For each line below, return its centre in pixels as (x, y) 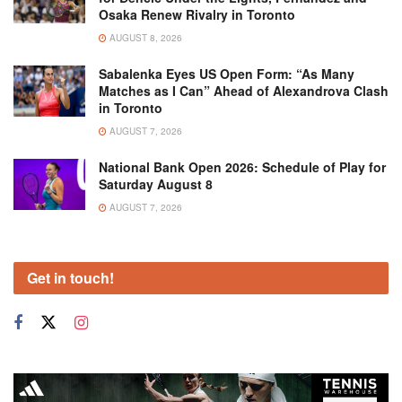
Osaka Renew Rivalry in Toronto (197, 15)
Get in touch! (70, 278)
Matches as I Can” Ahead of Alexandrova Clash (244, 91)
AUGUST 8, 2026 (144, 38)
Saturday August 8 (156, 184)
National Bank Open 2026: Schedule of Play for (242, 167)
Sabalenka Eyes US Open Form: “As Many (227, 74)
